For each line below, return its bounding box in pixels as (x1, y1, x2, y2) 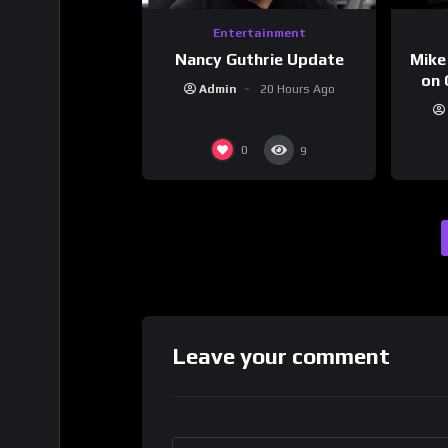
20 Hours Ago (259, 81, 335, 96)
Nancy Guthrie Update (174, 49, 344, 69)
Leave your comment (172, 342, 390, 369)
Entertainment (212, 26, 306, 41)
